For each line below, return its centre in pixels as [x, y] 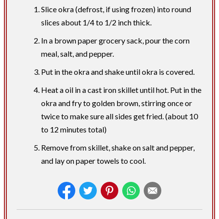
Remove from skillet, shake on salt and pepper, [118, 147]
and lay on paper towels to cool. [93, 160]
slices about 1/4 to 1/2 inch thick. [96, 22]
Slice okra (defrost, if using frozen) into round [116, 9]
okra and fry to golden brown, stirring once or [117, 103]
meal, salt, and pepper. [77, 53]
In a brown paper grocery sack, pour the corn [115, 40]
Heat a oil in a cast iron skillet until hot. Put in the [121, 89]
